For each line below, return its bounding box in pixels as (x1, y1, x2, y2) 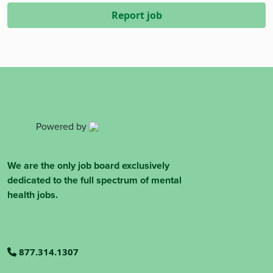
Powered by (35, 119, 89, 133)
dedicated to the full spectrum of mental (7, 173, 182, 187)
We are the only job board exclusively (7, 158, 169, 172)
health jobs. (7, 188, 58, 202)
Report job (111, 9, 162, 22)
